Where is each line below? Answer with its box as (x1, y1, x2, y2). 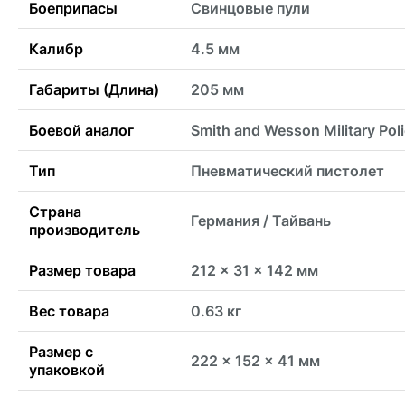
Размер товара (29, 261, 136, 280)
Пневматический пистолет (191, 162, 384, 181)
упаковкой (29, 361, 105, 380)
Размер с (29, 343, 93, 362)
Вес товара (29, 302, 109, 321)
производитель (29, 221, 140, 240)
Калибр (29, 40, 83, 59)
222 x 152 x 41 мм (191, 352, 320, 371)
